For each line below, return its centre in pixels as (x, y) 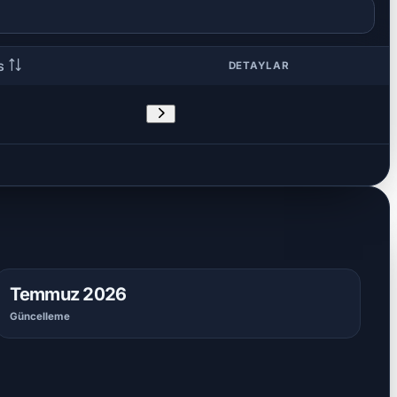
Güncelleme (40, 317)
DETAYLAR (259, 65)
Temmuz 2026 (68, 295)
